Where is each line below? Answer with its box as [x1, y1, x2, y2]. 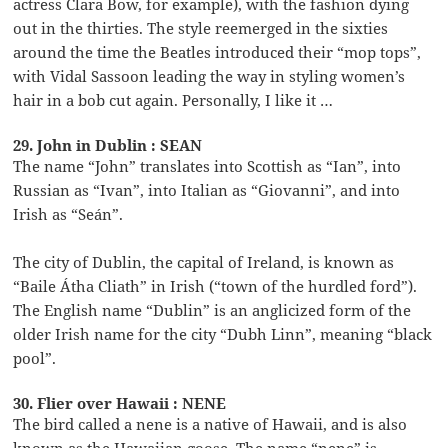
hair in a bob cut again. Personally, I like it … [13, 89, 334, 110]
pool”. [13, 347, 57, 368]
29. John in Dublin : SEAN [13, 134, 203, 155]
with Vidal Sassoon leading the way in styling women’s [13, 65, 406, 86]
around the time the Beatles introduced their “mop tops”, [13, 41, 422, 62]
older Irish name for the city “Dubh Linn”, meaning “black [13, 323, 433, 344]
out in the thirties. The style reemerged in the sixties [13, 17, 389, 38]
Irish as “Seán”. [13, 203, 124, 224]
